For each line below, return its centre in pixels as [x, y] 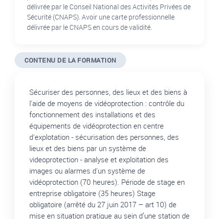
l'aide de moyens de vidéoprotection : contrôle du [107, 103]
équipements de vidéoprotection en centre [97, 126]
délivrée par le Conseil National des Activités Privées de [109, 7]
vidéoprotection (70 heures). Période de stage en [107, 182]
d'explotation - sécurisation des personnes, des [104, 137]
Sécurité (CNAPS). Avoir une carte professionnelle [101, 17]
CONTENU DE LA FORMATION [70, 60]
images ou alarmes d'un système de [87, 171]
